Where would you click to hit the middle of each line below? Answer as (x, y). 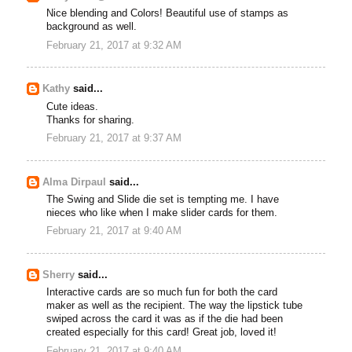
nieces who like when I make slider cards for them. (162, 213)
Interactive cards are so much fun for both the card (162, 293)
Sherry (59, 275)
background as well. (92, 27)
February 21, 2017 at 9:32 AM (114, 45)
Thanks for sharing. (91, 120)
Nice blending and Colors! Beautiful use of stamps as (168, 14)
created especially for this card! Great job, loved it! (162, 333)
